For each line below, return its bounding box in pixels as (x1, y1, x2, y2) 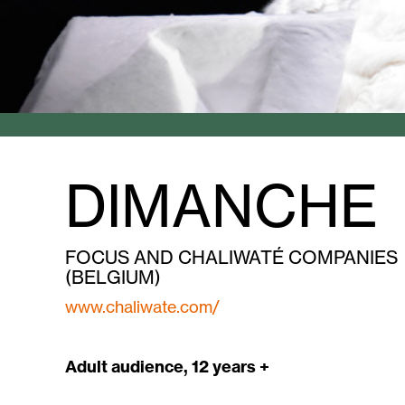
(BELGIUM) (65, 266, 161, 289)
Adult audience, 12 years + (65, 356, 269, 378)
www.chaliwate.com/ (65, 297, 220, 317)
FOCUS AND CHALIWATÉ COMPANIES (65, 246, 398, 269)
